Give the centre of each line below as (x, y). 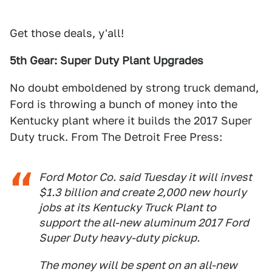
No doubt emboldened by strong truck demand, (134, 88)
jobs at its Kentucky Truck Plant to (127, 207)
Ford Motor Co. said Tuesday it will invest (145, 177)
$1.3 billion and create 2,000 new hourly (143, 192)
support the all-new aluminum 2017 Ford (144, 223)
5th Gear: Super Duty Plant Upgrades (107, 60)
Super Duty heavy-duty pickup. (119, 238)
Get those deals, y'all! (67, 33)
